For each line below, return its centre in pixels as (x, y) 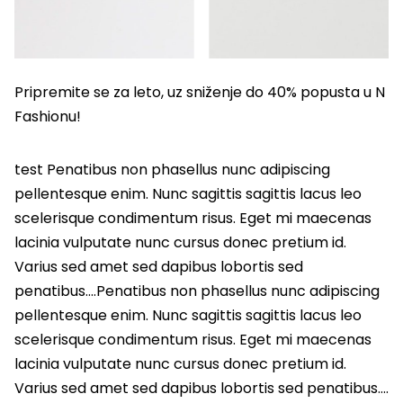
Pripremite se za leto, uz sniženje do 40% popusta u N (200, 93)
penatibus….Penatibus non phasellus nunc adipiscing (197, 291)
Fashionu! (48, 117)
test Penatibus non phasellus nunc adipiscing (172, 170)
